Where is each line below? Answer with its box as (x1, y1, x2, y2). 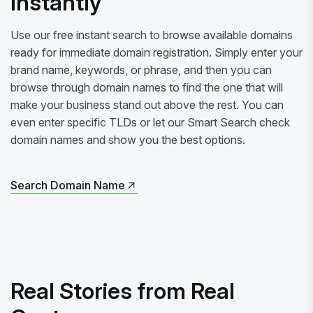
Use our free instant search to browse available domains (10, 27, 293, 42)
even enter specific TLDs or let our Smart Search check (10, 115, 290, 129)
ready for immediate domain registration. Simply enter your (10, 45, 303, 59)
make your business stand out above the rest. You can (10, 97, 284, 112)
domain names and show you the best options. (10, 132, 245, 147)
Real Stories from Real (10, 277, 235, 305)
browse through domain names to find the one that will (10, 80, 283, 94)
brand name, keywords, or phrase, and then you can (10, 62, 272, 77)
